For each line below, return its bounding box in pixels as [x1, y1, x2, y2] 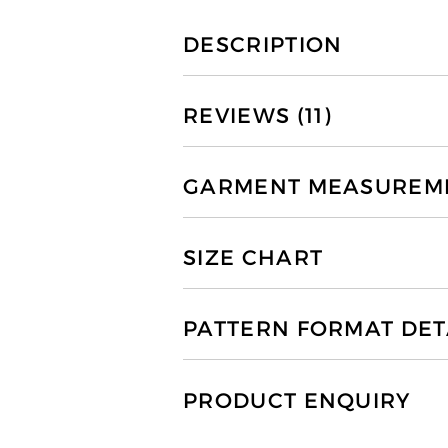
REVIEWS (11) [183, 102, 332, 129]
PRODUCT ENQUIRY [183, 387, 411, 414]
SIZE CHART [183, 245, 324, 272]
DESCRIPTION [183, 31, 343, 58]
